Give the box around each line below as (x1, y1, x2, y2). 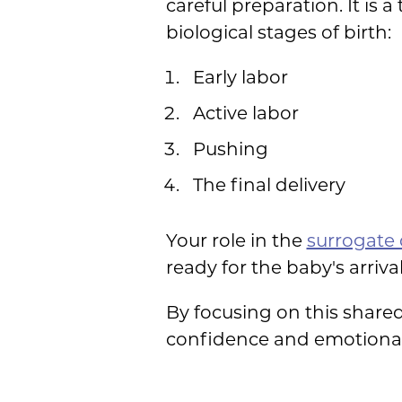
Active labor (192, 101, 299, 124)
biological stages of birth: (165, 21, 391, 43)
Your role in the (165, 229, 307, 251)
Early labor (192, 66, 288, 88)
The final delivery (192, 173, 345, 196)
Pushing (192, 137, 268, 160)
